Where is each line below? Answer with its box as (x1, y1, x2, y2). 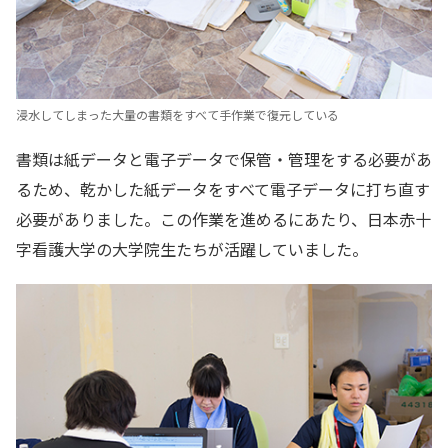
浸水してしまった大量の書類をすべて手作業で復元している (16, 106, 339, 125)
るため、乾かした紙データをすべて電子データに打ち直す (16, 177, 430, 202)
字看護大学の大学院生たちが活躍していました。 (16, 237, 368, 262)
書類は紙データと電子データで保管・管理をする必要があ (16, 147, 432, 172)
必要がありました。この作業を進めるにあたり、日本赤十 (16, 207, 431, 232)
